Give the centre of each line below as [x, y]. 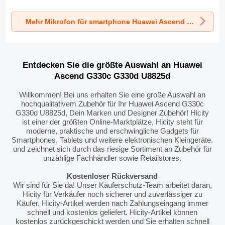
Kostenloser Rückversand [113, 176]
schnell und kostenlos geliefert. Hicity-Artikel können [113, 212]
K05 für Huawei [104, 6]
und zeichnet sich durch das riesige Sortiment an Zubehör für [112, 149]
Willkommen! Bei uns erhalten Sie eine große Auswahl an [113, 95]
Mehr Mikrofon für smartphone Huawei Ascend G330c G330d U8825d [191, 21]
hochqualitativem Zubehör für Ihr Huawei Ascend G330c [112, 104]
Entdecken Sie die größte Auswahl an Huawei [112, 65]
